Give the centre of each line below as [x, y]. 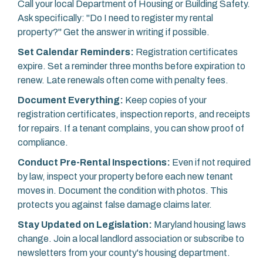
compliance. [43, 143]
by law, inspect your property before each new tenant [125, 177]
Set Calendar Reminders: [76, 52]
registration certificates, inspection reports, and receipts [134, 114]
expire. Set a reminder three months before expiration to [131, 66]
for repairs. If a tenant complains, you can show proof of [131, 129]
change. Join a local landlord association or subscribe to [131, 239]
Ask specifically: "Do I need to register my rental [115, 18]
